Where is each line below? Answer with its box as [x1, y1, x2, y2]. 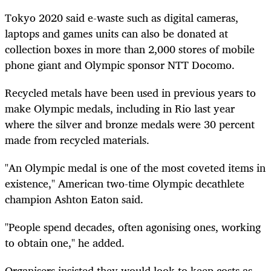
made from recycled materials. [5, 130, 152, 149]
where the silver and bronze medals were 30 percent [5, 114, 255, 133]
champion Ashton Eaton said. [5, 189, 152, 208]
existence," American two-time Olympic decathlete [5, 174, 244, 192]
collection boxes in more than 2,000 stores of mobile [5, 39, 255, 58]
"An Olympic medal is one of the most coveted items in [5, 158, 266, 177]
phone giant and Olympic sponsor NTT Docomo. [5, 55, 235, 74]
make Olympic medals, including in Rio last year [5, 99, 235, 117]
